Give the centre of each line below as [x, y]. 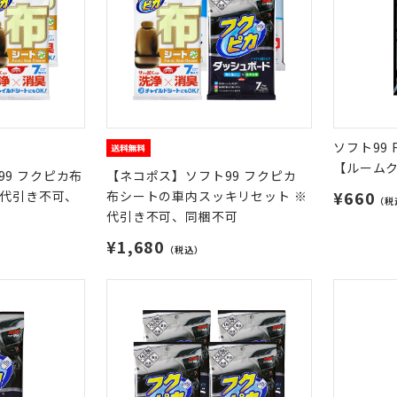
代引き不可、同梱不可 [172, 216]
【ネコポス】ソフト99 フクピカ [202, 175]
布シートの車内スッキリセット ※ [207, 196]
